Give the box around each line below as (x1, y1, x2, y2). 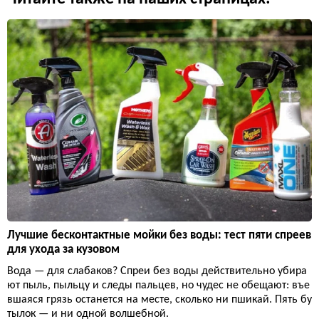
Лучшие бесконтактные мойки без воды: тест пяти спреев (7, 229, 311, 242)
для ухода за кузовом (7, 244, 120, 256)
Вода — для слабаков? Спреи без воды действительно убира (7, 266, 307, 278)
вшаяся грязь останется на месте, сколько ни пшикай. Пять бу (7, 294, 312, 306)
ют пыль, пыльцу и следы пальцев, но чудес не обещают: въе (7, 280, 310, 292)
